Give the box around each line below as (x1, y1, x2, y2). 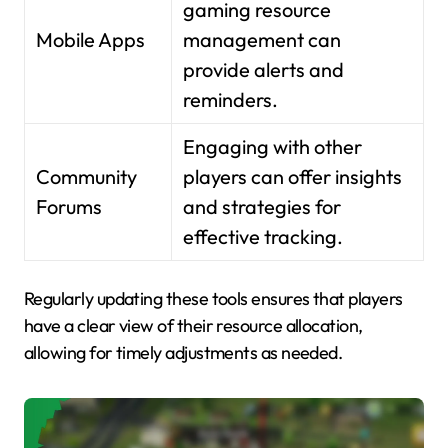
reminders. (183, 86, 279, 112)
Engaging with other (183, 133, 363, 159)
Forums (36, 193, 103, 219)
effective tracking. (183, 223, 344, 249)
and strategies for (183, 193, 342, 219)
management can (183, 26, 342, 52)
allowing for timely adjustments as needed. (24, 340, 343, 364)
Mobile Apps (36, 26, 146, 52)
